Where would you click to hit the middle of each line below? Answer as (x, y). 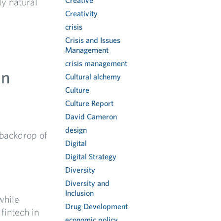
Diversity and (88, 183)
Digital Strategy (91, 156)
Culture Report (90, 103)
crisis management (96, 63)
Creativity (82, 13)
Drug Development (97, 206)
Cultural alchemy (93, 76)
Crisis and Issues (93, 40)
